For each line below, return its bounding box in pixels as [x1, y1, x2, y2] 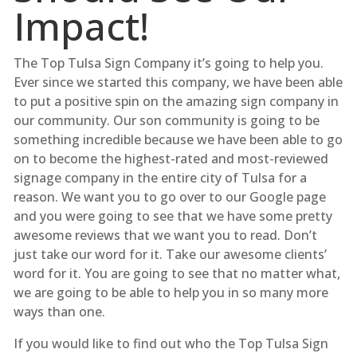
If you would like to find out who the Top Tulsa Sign [13, 334, 328, 352]
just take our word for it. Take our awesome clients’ [13, 245, 327, 263]
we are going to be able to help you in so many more [13, 283, 328, 301]
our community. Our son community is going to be [13, 111, 320, 129]
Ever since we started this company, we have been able [13, 73, 343, 91]
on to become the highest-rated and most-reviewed [13, 149, 328, 167]
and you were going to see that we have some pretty [13, 206, 332, 225]
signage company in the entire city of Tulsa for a [13, 168, 307, 186]
